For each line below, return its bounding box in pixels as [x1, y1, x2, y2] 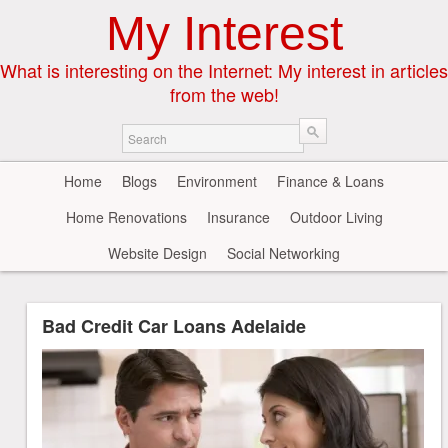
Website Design [108, 243, 207, 263]
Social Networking [227, 243, 340, 263]
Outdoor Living [289, 207, 383, 227]
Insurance [206, 207, 270, 227]
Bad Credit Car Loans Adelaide [42, 313, 306, 339]
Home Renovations [65, 207, 187, 227]
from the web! [169, 81, 279, 107]
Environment [177, 171, 257, 191]
